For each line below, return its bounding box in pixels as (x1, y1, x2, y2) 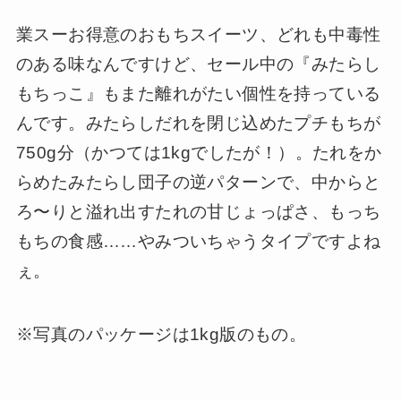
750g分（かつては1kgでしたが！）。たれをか (15, 143, 382, 163)
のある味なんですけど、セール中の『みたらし (15, 55, 381, 74)
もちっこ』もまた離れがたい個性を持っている (15, 84, 381, 104)
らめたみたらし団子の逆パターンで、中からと (15, 173, 381, 192)
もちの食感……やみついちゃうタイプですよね (15, 232, 381, 252)
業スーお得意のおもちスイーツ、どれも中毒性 (15, 25, 381, 45)
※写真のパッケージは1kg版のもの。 (15, 325, 307, 345)
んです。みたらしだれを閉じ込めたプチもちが (15, 114, 381, 133)
